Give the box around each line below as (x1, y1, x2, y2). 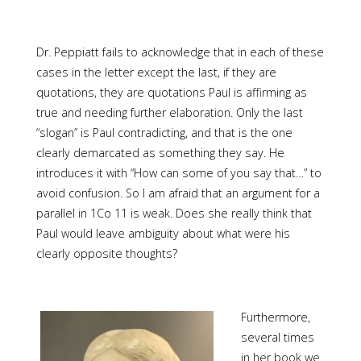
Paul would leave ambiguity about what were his (35, 225, 290, 241)
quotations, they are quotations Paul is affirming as (35, 84, 307, 100)
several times (240, 329, 314, 345)
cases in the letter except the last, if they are (35, 64, 276, 80)
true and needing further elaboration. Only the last (35, 104, 303, 120)
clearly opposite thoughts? (35, 245, 177, 261)
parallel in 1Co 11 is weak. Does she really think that (35, 205, 312, 221)
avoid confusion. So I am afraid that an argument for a (35, 185, 320, 201)
